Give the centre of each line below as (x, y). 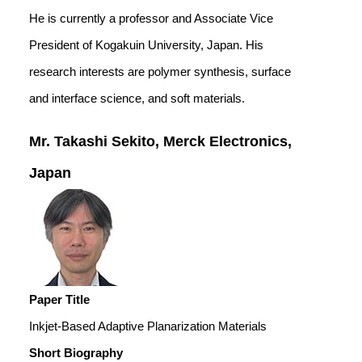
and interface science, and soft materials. (137, 98)
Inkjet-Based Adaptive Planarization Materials (148, 326)
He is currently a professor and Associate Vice (151, 18)
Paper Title (59, 299)
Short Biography (76, 353)
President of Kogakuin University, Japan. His (146, 45)
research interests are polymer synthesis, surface (160, 72)
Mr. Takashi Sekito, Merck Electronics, (160, 141)
